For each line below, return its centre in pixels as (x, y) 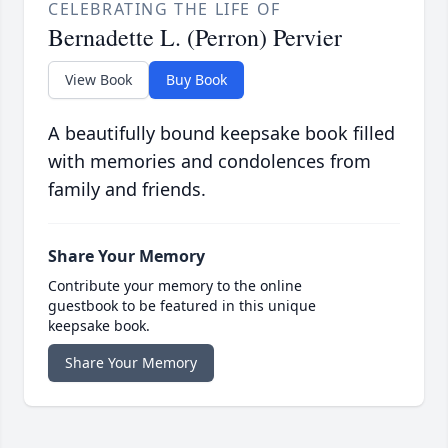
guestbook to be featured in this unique (182, 306)
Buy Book (196, 80)
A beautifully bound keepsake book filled (221, 133)
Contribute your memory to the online (175, 286)
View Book (98, 80)
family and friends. (127, 189)
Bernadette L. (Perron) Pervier (195, 37)
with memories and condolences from (209, 161)
